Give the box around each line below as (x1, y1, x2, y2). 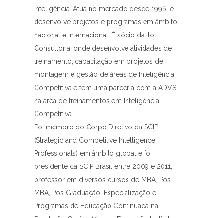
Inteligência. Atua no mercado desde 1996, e (34, 5, 174, 13)
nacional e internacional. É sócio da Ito (34, 31, 154, 39)
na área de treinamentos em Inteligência (34, 97, 159, 105)
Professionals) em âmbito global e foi (34, 149, 152, 158)
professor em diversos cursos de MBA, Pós (34, 176, 171, 184)
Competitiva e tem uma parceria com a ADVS (34, 84, 176, 92)
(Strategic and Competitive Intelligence (34, 136, 155, 145)
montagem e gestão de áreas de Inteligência (34, 71, 174, 79)
